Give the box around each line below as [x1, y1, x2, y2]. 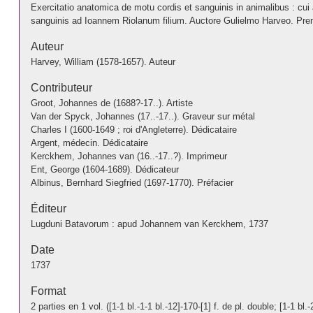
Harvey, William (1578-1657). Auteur [30, 56, 175, 67]
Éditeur [30, 202, 66, 214]
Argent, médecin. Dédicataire [30, 137, 148, 148]
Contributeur [30, 81, 92, 94]
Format [30, 284, 66, 297]
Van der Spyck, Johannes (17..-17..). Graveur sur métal [30, 110, 255, 122]
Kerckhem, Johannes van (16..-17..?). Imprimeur [30, 150, 227, 161]
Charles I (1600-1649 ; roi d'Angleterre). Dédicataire [30, 124, 237, 135]
